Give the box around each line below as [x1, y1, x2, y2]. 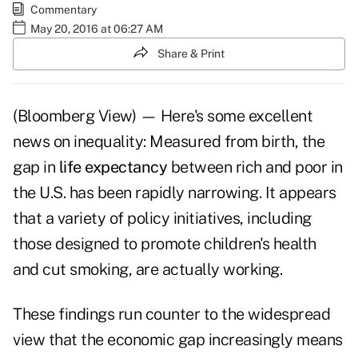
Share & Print [157, 46, 225, 60]
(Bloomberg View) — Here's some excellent [13, 106, 312, 126]
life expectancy [58, 157, 167, 177]
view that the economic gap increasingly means [13, 330, 343, 350]
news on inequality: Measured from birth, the [13, 132, 324, 152]
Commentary [30, 2, 97, 16]
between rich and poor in [167, 157, 343, 177]
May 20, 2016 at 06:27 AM [30, 22, 163, 35]
